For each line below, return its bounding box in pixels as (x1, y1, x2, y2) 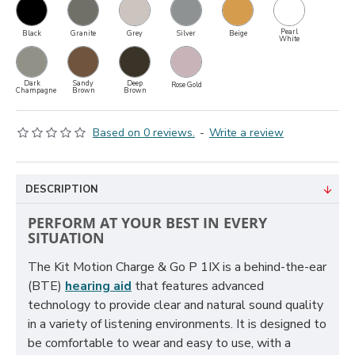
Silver (177, 29, 196, 39)
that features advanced (132, 277, 264, 295)
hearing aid (65, 277, 132, 295)
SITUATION (28, 228, 105, 247)
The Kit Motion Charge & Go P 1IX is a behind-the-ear (28, 258, 326, 276)
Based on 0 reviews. (93, 125, 195, 140)
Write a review (209, 125, 284, 140)
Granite (71, 29, 96, 39)
